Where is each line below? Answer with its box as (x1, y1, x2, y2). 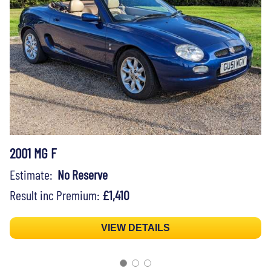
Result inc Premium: (10, 186, 102, 203)
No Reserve (57, 166, 108, 182)
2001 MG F (10, 144, 56, 162)
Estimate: (10, 166, 57, 182)
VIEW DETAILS (101, 222, 170, 233)
